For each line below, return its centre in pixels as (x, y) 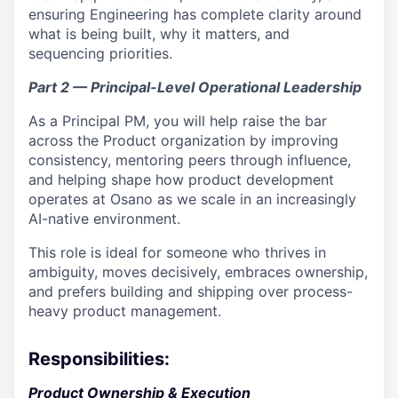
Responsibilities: (99, 359)
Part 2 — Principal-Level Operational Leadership (195, 87)
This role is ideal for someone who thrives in (177, 252)
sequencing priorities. (100, 53)
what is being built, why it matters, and (159, 34)
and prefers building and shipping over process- (191, 291)
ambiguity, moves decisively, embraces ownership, (198, 272)
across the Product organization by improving (183, 140)
